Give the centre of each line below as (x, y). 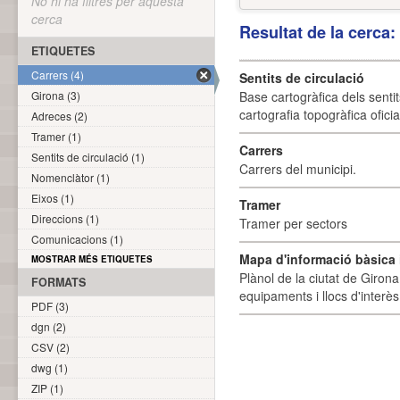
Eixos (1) (53, 198)
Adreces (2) (59, 116)
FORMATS (58, 282)
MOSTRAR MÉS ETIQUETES (92, 259)
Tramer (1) (56, 136)
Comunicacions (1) (77, 239)
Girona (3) (56, 95)
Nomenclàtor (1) (71, 177)
